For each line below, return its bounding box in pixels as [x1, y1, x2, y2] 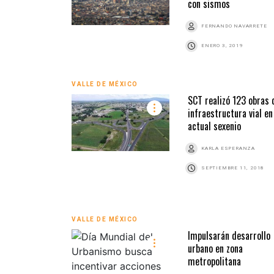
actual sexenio [188, 118, 241, 133]
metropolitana [188, 253, 241, 268]
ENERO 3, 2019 [201, 42, 243, 48]
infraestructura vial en [188, 105, 273, 120]
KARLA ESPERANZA [201, 145, 255, 151]
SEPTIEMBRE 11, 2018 [201, 165, 265, 171]
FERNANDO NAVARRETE [201, 23, 267, 29]
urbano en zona [188, 240, 243, 256]
